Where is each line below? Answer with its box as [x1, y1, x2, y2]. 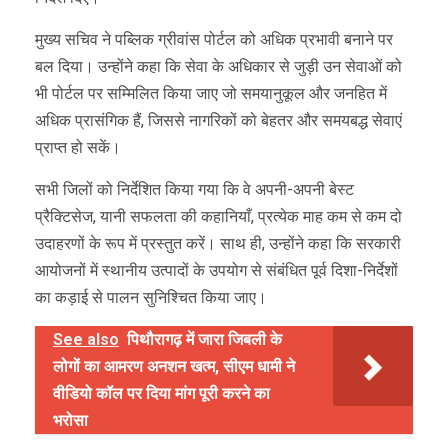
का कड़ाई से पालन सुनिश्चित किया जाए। [35, 287, 267, 307]
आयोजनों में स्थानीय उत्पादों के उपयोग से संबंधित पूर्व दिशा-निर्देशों [35, 260, 398, 280]
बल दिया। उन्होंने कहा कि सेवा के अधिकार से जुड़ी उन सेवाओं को [35, 56, 402, 76]
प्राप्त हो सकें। [35, 137, 121, 157]
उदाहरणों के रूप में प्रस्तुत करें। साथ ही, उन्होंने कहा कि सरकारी [35, 233, 401, 253]
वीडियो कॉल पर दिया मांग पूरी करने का [53, 383, 270, 403]
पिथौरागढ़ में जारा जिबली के [127, 329, 282, 349]
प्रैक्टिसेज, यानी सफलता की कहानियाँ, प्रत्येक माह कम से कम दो [35, 206, 402, 226]
